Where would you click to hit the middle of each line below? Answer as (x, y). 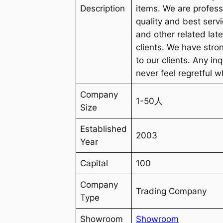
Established (104, 129)
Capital (94, 163)
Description (103, 8)
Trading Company (171, 191)
